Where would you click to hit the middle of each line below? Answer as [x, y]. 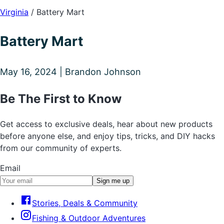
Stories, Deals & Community [85, 203]
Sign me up [113, 180]
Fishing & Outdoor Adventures [89, 218]
